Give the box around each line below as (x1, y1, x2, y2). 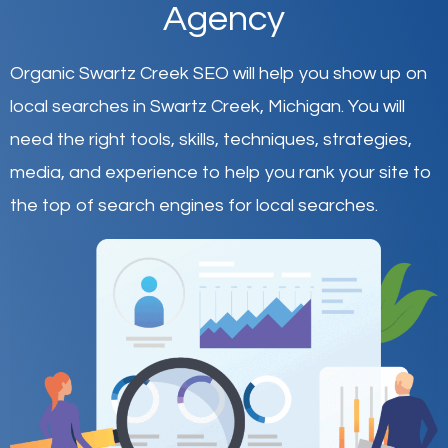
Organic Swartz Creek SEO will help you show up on (10, 63, 427, 83)
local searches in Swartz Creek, (10, 96, 268, 116)
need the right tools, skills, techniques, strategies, (10, 129, 412, 149)
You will (348, 96, 405, 116)
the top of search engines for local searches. (10, 195, 378, 215)
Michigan (268, 96, 341, 116)
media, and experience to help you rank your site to (10, 162, 432, 182)
